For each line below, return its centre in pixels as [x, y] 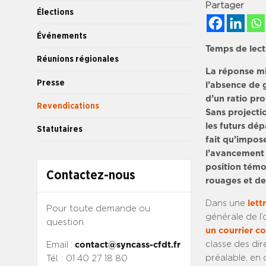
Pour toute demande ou [98, 208]
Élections [55, 12]
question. [66, 222]
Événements [62, 36]
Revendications [68, 106]
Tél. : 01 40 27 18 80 [87, 258]
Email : [60, 245]
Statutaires [60, 129]
